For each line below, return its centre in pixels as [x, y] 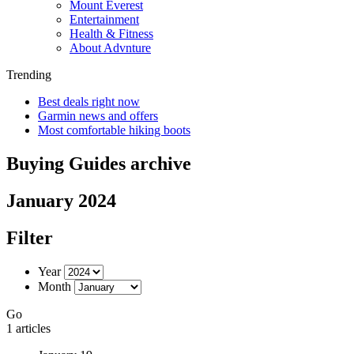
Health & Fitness [111, 34]
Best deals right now [89, 102]
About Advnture [110, 48]
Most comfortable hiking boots [114, 130]
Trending [29, 75]
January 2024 [61, 200]
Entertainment [104, 19]
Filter [30, 237]
